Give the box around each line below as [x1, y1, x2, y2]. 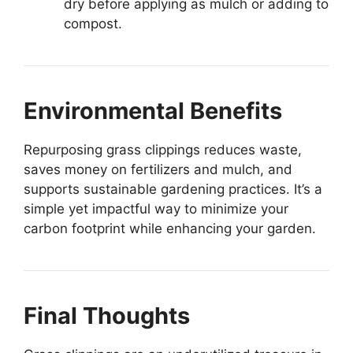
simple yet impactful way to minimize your [24, 201, 288, 217]
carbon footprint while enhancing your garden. [24, 221, 316, 237]
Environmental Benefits [24, 97, 282, 125]
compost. [64, 16, 122, 32]
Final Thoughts [24, 302, 190, 330]
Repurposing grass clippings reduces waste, [24, 142, 302, 158]
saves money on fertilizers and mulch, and [24, 162, 292, 178]
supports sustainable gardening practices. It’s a [24, 181, 322, 198]
